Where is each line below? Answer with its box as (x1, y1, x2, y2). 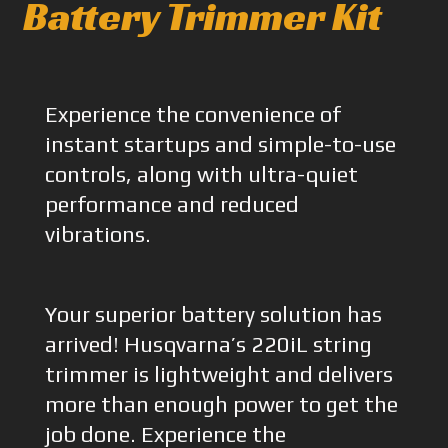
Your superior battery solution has (44, 301, 382, 327)
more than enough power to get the (44, 391, 398, 417)
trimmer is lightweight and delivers (44, 361, 393, 387)
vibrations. (44, 221, 151, 247)
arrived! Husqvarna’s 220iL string (44, 331, 372, 357)
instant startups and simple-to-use (44, 131, 396, 157)
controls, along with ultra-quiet (44, 161, 358, 187)
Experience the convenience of (44, 101, 341, 127)
